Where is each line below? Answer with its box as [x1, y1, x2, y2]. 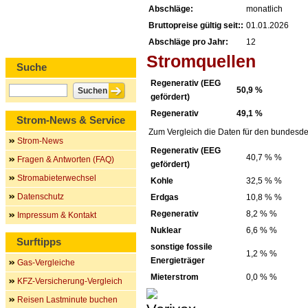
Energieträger [151, 256, 205, 265]
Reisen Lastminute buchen [17, 295, 118, 305]
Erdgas [151, 192, 179, 202]
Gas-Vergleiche [17, 258, 75, 267]
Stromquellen [146, 52, 256, 71]
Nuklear [151, 225, 181, 235]
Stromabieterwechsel [17, 173, 96, 183]
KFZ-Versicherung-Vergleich [17, 276, 122, 286]
